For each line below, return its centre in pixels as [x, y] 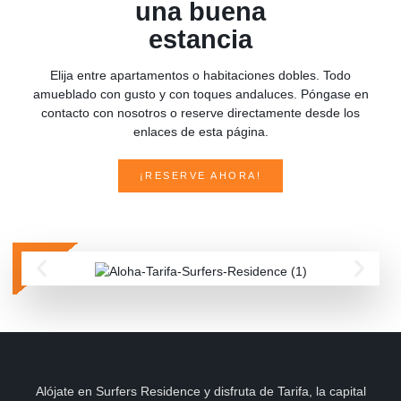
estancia [200, 40]
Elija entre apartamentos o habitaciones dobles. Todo [200, 76]
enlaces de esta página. [200, 132]
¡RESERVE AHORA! [200, 176]
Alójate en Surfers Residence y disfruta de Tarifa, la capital [200, 392]
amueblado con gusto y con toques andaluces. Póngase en [200, 94]
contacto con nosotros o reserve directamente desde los [200, 113]
